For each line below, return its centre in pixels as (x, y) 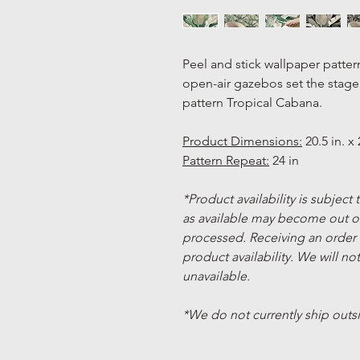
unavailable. (216, 276)
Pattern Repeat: (226, 161)
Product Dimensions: (242, 141)
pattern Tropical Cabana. (252, 103)
